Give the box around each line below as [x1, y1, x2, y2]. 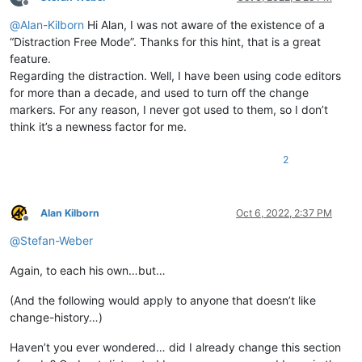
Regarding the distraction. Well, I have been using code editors [10, 68, 341, 82]
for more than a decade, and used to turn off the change [10, 85, 309, 99]
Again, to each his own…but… [10, 263, 166, 277]
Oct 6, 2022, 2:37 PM [236, 206, 332, 219]
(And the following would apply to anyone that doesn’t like [10, 293, 316, 307]
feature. [10, 51, 51, 65]
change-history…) [10, 309, 103, 324]
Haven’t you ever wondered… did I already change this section [10, 339, 341, 354]
